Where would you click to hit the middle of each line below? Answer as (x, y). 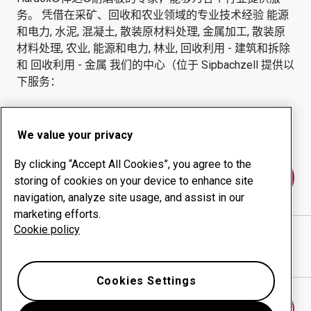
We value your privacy (75, 135)
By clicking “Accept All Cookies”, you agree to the (133, 164)
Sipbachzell (230, 65)
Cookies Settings (146, 281)
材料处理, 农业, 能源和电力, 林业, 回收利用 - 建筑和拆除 (153, 48)
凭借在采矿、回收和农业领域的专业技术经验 (154, 15)
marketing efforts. (57, 214)
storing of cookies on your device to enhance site (134, 181)
